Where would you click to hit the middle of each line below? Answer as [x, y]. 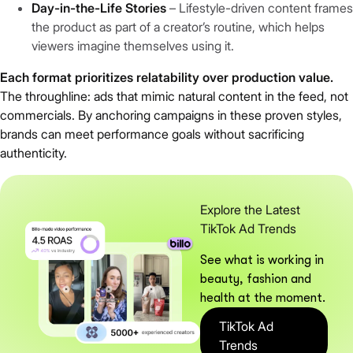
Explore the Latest [251, 210]
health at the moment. [263, 298]
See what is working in [262, 260]
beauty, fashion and [256, 279]
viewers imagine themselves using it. [133, 46]
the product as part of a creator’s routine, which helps [178, 27]
